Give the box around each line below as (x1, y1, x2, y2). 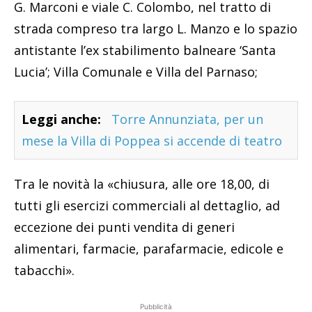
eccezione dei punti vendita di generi (14, 218, 235, 235)
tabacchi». (14, 261, 75, 279)
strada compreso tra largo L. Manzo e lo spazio (14, 19, 297, 37)
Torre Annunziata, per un (111, 110, 263, 127)
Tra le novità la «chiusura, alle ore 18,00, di (14, 175, 270, 192)
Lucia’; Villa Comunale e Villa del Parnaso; (14, 63, 258, 80)
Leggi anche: (22, 110, 101, 127)
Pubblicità (140, 302, 172, 311)
